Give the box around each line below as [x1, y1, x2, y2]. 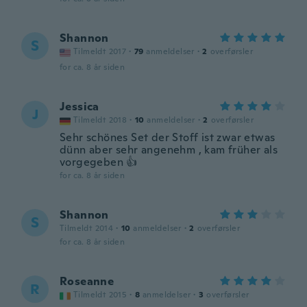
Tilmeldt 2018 [73, 114, 127, 125]
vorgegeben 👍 [60, 155, 138, 169]
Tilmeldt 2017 [73, 46, 127, 57]
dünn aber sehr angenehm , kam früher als [60, 143, 278, 157]
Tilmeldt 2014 [60, 223, 114, 234]
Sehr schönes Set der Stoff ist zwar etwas [60, 130, 275, 145]
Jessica [60, 99, 99, 114]
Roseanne [60, 274, 114, 288]
